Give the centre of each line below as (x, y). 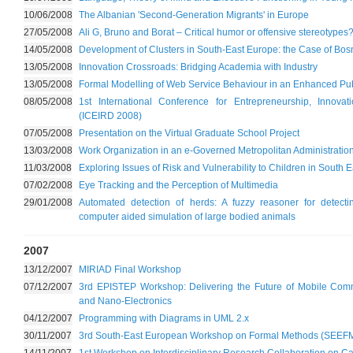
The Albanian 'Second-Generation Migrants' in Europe (194, 15)
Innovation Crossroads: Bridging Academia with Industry (198, 67)
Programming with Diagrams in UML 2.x (164, 318)
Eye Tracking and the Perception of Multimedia (178, 185)
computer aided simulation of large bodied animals (187, 217)
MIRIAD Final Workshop (130, 269)
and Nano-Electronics (125, 301)
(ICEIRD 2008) (110, 116)
